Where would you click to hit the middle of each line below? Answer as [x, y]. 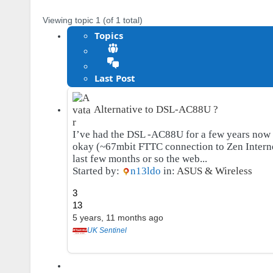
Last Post [115, 78]
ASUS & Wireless [214, 171]
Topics [109, 35]
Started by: [97, 171]
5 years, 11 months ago [118, 217]
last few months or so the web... [140, 158]
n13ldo [146, 171]
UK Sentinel [107, 230]
